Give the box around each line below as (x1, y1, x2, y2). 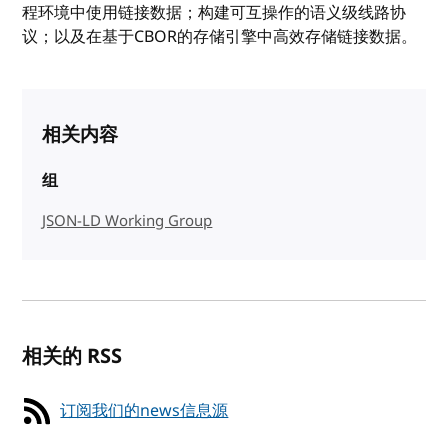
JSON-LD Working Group (42, 209, 213, 232)
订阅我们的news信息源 (60, 398, 229, 423)
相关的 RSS (22, 341, 123, 371)
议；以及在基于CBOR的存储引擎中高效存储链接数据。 (22, 24, 418, 49)
